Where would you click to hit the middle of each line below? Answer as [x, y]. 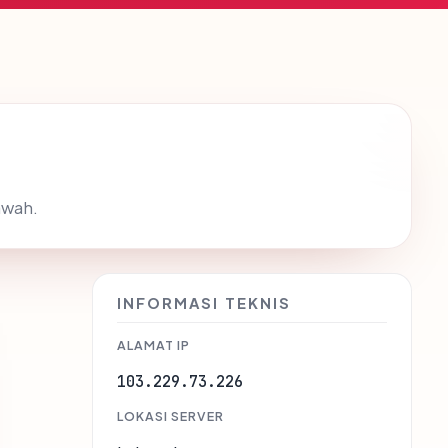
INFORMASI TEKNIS [204, 303]
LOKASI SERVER [170, 416]
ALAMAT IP [153, 345]
